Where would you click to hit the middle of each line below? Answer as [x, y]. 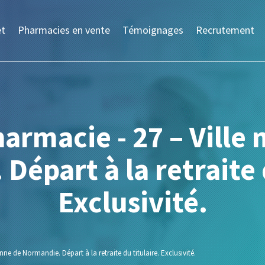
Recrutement [225, 30]
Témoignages [153, 30]
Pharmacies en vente [64, 30]
